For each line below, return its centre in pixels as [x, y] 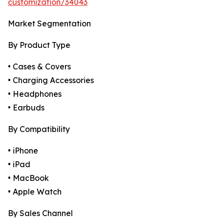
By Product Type [39, 45]
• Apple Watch [35, 192]
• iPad [19, 164]
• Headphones [35, 94]
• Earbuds [26, 108]
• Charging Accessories [51, 80]
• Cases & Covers [39, 67]
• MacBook [28, 178]
